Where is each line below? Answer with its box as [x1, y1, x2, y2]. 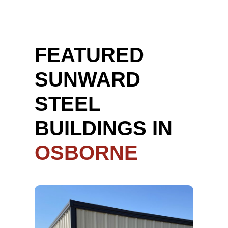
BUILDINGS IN [34, 117, 173, 139]
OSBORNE [34, 141, 138, 164]
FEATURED [34, 43, 144, 66]
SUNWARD [34, 68, 140, 91]
